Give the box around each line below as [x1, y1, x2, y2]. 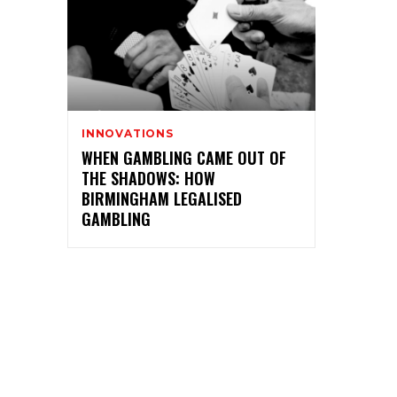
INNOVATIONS [82, 126, 174, 140]
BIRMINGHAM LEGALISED [82, 186, 242, 210]
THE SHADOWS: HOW [82, 166, 215, 190]
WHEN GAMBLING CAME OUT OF [82, 145, 286, 169]
